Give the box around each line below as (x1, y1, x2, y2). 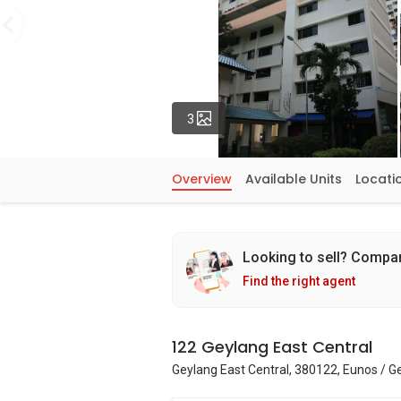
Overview (172, 170, 232, 188)
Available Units (245, 170, 342, 188)
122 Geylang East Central (172, 336, 372, 358)
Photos (209, 110, 251, 124)
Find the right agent (243, 274, 355, 288)
